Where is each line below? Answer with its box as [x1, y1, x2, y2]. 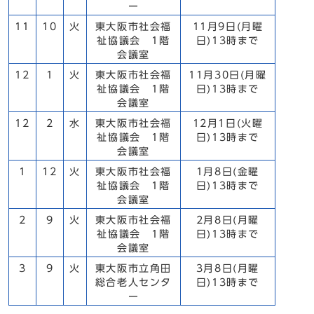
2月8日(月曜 [196, 215, 260, 225]
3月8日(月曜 [196, 264, 260, 273]
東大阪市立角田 [95, 264, 172, 273]
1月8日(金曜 [196, 167, 260, 177]
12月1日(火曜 [192, 118, 264, 128]
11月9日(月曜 [192, 22, 264, 32]
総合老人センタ [95, 278, 172, 287]
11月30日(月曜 [189, 70, 267, 80]
